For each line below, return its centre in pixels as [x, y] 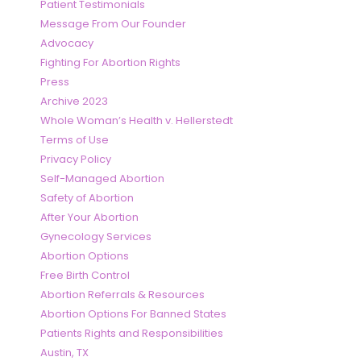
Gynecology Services [96, 237]
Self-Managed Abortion [102, 179]
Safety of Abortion [87, 198]
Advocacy [67, 44]
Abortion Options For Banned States [133, 314]
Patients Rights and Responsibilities [132, 334]
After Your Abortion [89, 218]
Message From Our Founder [113, 24]
